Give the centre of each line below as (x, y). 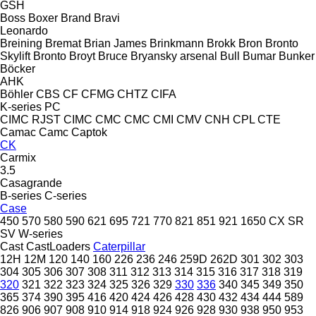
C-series (66, 195)
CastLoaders (58, 246)
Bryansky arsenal (174, 56)
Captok (89, 132)
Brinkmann (177, 43)
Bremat (63, 43)
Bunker (297, 56)
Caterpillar (119, 246)
